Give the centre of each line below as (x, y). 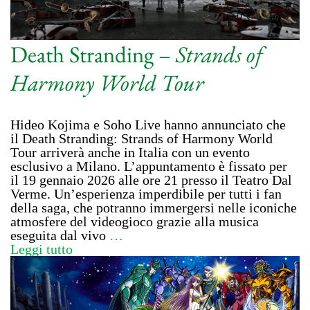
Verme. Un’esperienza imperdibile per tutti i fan (146, 193)
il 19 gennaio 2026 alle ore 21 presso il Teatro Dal (151, 180)
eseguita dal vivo (60, 235)
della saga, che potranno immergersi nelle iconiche (154, 207)
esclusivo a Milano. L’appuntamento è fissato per (149, 166)
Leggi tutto (42, 249)
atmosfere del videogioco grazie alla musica (135, 221)
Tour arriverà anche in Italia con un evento (130, 152)
